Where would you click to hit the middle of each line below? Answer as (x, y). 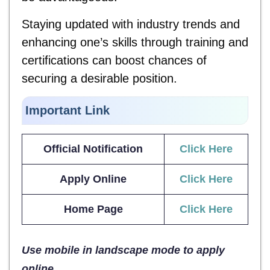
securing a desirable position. (99, 79)
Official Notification (93, 149)
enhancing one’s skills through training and (135, 42)
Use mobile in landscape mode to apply (123, 250)
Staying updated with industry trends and (131, 24)
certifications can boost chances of (114, 61)
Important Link (67, 111)
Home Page (93, 209)
